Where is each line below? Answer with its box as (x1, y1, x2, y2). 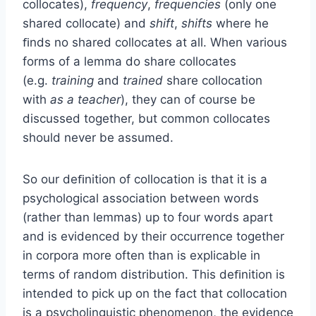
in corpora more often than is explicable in (23, 248, 260, 262)
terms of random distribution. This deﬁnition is (23, 267, 285, 281)
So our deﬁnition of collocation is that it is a (23, 171, 267, 186)
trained (123, 73, 166, 87)
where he (216, 16, 269, 30)
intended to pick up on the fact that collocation (23, 286, 287, 300)
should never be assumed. (23, 130, 174, 145)
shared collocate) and (23, 16, 150, 30)
